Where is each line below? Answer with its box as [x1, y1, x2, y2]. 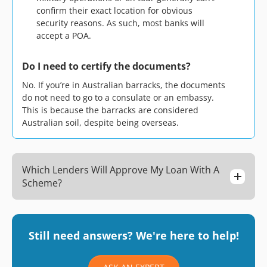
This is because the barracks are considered [22, 104, 198, 116]
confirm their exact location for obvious [36, 5, 193, 16]
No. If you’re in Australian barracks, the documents [22, 79, 225, 91]
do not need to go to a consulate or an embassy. [22, 92, 214, 103]
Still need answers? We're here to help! [28, 228, 239, 243]
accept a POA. [36, 30, 91, 41]
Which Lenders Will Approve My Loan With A [22, 163, 219, 176]
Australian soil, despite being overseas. [22, 117, 179, 128]
